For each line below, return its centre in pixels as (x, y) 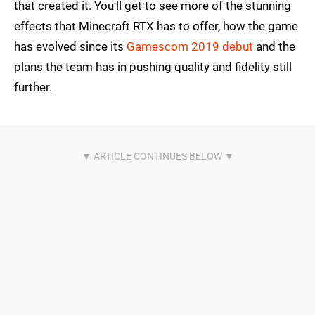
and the (274, 47)
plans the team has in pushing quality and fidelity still (153, 67)
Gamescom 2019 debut (190, 47)
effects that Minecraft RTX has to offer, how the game (156, 26)
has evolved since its (70, 47)
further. (33, 88)
